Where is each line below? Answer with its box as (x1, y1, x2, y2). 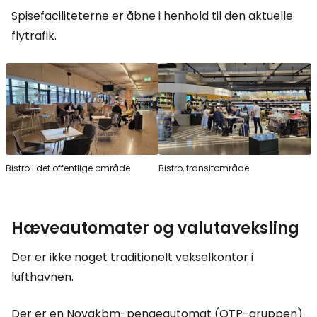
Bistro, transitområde (158, 161, 249, 174)
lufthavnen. (11, 268, 74, 285)
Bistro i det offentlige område (6, 161, 130, 174)
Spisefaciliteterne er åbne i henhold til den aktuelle (11, 8, 293, 25)
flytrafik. (11, 28, 57, 45)
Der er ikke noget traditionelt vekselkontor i (11, 248, 253, 265)
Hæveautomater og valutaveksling (11, 217, 299, 239)
